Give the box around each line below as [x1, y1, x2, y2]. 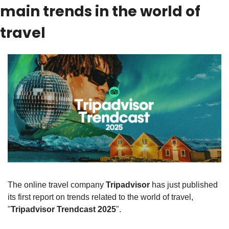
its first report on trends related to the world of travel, [8, 193, 193, 202]
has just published [150, 180, 218, 190]
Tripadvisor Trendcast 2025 [11, 205, 116, 214]
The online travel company [8, 180, 106, 190]
